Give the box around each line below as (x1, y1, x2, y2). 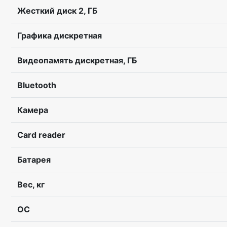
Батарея (17, 155, 51, 165)
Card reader (17, 130, 65, 140)
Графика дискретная (17, 30, 102, 41)
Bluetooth (17, 80, 56, 90)
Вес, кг (17, 179, 45, 190)
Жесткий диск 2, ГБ (17, 6, 97, 16)
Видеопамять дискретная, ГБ (17, 55, 137, 65)
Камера (17, 105, 48, 115)
